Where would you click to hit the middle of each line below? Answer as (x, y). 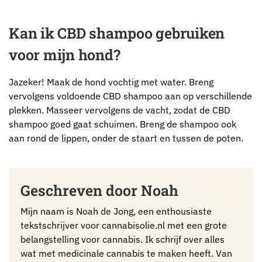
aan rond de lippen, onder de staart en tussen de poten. (126, 138)
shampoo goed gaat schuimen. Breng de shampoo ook (123, 124)
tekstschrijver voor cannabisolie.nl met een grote (124, 225)
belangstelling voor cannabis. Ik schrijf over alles (123, 239)
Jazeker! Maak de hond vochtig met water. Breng (111, 82)
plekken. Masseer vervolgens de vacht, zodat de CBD (120, 110)
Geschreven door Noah (99, 191)
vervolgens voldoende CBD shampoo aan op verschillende (130, 96)
